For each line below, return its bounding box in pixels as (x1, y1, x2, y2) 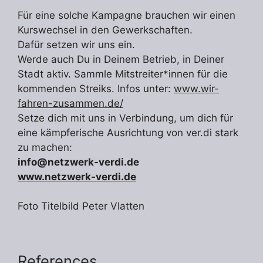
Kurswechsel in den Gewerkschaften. (18, 23, 193, 36)
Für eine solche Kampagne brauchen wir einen (18, 9, 235, 21)
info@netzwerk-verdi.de (18, 156, 139, 168)
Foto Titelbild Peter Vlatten (18, 200, 144, 213)
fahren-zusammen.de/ (18, 97, 123, 109)
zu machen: (18, 141, 72, 153)
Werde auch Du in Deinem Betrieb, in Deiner (18, 53, 224, 65)
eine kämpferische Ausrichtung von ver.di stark (18, 126, 238, 139)
